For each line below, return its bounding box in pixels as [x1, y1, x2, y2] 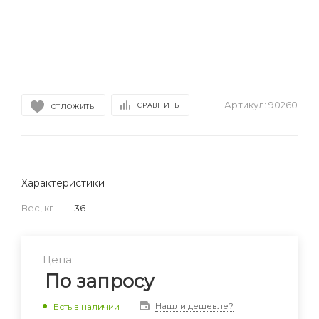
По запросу [45, 270, 155, 293]
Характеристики [21, 177, 105, 189]
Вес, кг [21, 202, 56, 214]
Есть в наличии [53, 300, 120, 312]
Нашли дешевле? [155, 300, 234, 311]
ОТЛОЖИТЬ [51, 102, 95, 110]
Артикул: [224, 99, 266, 110]
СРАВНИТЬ [137, 100, 179, 109]
